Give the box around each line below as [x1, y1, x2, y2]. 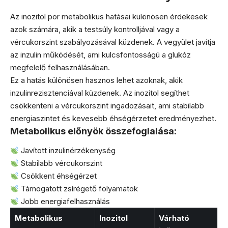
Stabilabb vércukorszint [19, 158, 103, 168]
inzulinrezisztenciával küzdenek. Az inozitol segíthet [10, 88, 189, 98]
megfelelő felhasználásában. [10, 62, 110, 72]
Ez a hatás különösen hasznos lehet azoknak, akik [10, 75, 183, 85]
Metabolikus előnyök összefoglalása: [10, 125, 177, 136]
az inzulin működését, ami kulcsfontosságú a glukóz [10, 49, 191, 60]
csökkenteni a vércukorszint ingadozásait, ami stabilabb [10, 100, 204, 110]
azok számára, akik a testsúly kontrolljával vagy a [10, 24, 180, 34]
